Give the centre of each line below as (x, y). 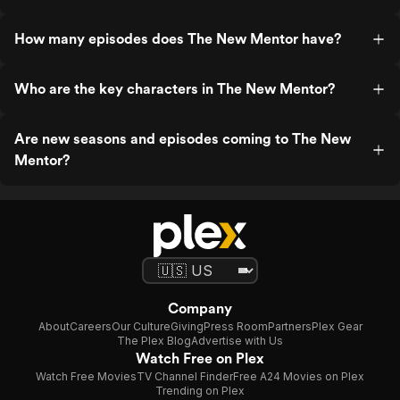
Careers (90, 326)
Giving (187, 326)
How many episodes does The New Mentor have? (178, 39)
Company (200, 308)
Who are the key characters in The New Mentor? (175, 89)
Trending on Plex (200, 391)
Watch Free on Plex (200, 358)
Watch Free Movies (86, 376)
